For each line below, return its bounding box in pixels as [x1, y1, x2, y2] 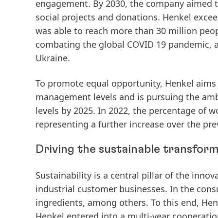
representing [36, 118, 89, 130]
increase [129, 118, 164, 130]
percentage [149, 105, 196, 116]
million [168, 25, 197, 36]
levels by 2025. [36, 105, 98, 116]
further [98, 118, 127, 130]
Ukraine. [36, 52, 70, 64]
